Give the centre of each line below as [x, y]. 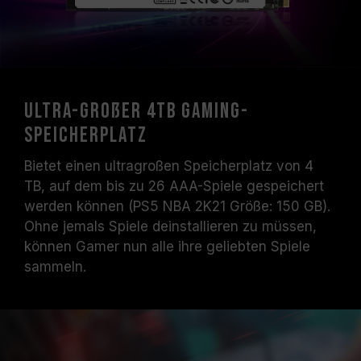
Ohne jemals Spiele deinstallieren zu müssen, [170, 226]
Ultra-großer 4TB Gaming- [137, 112]
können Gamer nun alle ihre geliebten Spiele [167, 247]
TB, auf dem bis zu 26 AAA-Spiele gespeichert [174, 186]
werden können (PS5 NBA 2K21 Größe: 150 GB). [177, 206]
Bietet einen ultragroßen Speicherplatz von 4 [169, 166]
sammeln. [55, 267]
